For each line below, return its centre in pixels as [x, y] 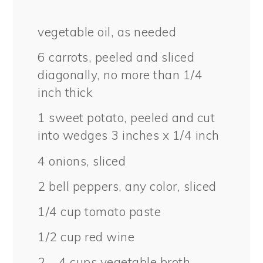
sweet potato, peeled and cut [130, 118]
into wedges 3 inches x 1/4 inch [129, 135]
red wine [108, 236]
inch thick [65, 92]
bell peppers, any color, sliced [131, 186]
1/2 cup [60, 236]
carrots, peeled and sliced [120, 57]
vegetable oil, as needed [107, 32]
